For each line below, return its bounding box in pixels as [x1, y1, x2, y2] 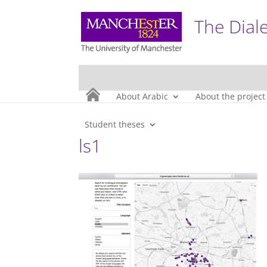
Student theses [85, 119, 145, 130]
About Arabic [116, 91, 168, 102]
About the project [195, 91, 265, 102]
